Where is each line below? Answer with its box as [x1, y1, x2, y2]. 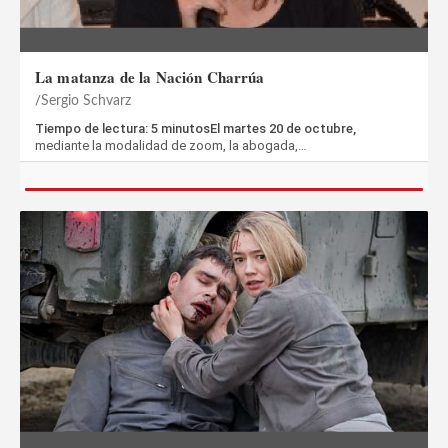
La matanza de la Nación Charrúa [35, 65, 265, 88]
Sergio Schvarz [41, 93, 131, 108]
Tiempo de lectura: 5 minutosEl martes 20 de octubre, [35, 120, 356, 136]
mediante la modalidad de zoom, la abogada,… [35, 137, 307, 153]
